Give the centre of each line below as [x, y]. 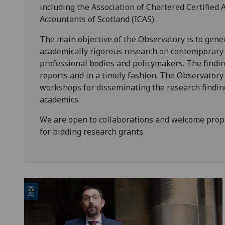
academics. [60, 99]
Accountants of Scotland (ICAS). [98, 19]
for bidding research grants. [92, 132]
